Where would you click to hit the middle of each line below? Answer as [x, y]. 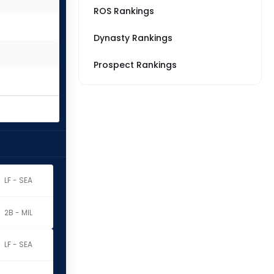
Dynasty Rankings [133, 38]
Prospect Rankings [135, 65]
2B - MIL [18, 213]
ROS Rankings [124, 11]
